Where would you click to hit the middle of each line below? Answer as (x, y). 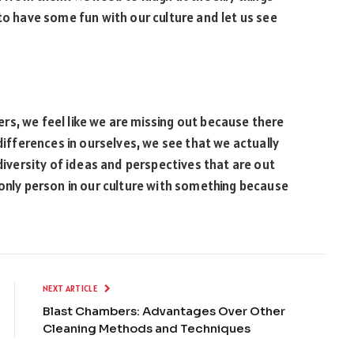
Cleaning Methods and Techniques (147, 329)
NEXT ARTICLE (71, 289)
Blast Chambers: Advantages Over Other (164, 311)
